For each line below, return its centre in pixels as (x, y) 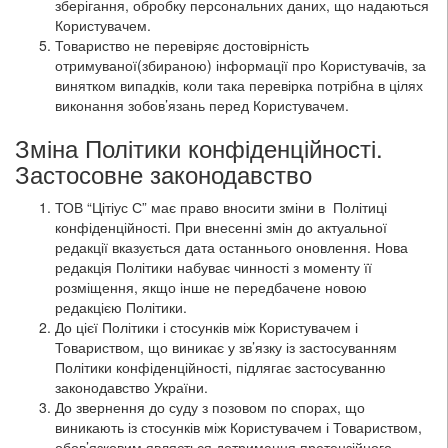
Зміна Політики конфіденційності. (199, 147)
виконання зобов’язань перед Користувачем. (202, 105)
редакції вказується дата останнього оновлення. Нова (231, 247)
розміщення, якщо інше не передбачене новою (211, 287)
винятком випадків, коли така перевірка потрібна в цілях (239, 85)
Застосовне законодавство (163, 173)
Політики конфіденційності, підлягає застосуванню (220, 367)
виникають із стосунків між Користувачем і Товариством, (238, 427)
